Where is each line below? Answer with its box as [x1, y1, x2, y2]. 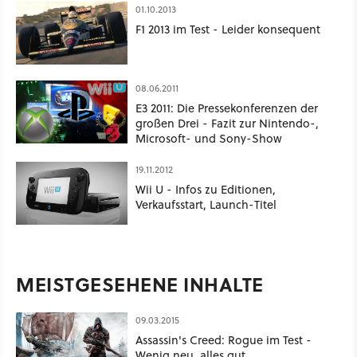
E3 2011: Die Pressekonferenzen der [135, 100, 318, 117]
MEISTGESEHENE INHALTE [16, 270, 264, 299]
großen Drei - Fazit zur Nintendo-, [135, 115, 319, 132]
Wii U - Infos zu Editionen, [135, 181, 276, 198]
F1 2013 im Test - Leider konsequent [135, 21, 320, 38]
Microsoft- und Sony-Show [135, 130, 282, 147]
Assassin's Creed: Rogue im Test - [135, 331, 312, 349]
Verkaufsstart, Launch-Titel [135, 196, 277, 214]
